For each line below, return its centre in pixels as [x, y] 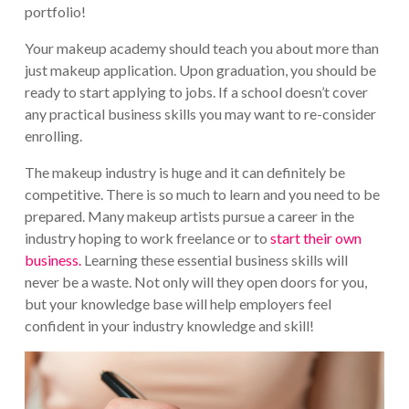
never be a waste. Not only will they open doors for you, [195, 282]
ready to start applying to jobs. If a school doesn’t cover [196, 92]
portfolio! [55, 12]
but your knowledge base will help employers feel [178, 304]
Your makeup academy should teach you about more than [201, 48]
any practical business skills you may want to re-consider [200, 114]
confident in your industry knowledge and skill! [169, 326]
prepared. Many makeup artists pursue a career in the [189, 216]
